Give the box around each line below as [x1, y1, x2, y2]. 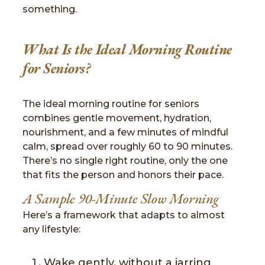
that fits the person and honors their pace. [22, 169, 224, 180]
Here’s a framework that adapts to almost [22, 209, 225, 221]
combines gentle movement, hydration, [22, 112, 211, 124]
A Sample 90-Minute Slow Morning [22, 189, 219, 208]
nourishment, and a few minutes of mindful [22, 127, 228, 138]
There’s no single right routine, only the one [22, 155, 228, 166]
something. [22, 4, 77, 15]
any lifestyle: [22, 224, 80, 235]
